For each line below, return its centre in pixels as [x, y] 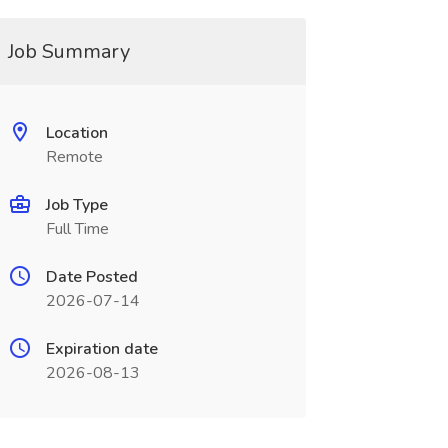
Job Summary [68, 51]
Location [76, 133]
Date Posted [91, 277]
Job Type [76, 205]
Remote [74, 157]
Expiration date [101, 349]
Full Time [77, 229]
